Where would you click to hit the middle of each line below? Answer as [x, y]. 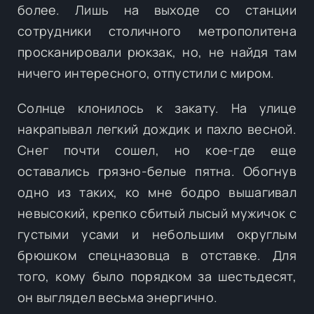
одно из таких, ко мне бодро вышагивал [157, 192]
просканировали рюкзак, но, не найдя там [157, 52]
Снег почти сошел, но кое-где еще [157, 150]
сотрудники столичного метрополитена [157, 30]
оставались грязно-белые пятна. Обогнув [157, 171]
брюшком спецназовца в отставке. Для [157, 255]
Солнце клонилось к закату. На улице [157, 108]
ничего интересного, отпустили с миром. [146, 73]
